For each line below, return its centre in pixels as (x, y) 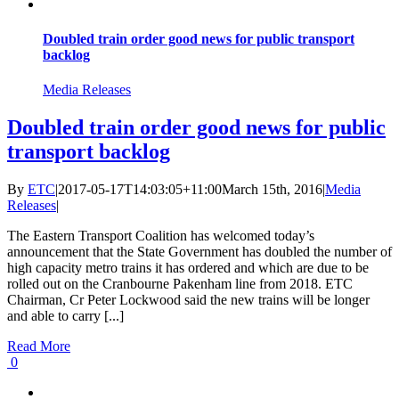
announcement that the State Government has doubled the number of (199, 251)
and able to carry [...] (65, 315)
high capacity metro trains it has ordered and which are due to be (188, 267)
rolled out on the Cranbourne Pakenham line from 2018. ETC (180, 283)
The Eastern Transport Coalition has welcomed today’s (161, 235)
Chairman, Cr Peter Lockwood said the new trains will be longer (188, 299)
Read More (39, 346)
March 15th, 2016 (272, 189)
